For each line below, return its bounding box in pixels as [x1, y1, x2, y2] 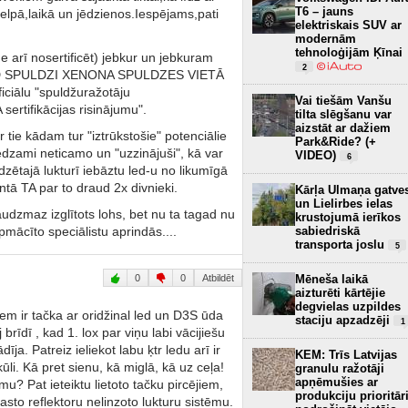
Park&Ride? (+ [295, 134, 376, 148]
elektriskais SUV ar [295, 17, 402, 32]
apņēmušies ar [295, 374, 378, 389]
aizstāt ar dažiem [295, 120, 391, 135]
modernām [295, 31, 356, 46]
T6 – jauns [295, 4, 353, 18]
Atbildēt [202, 271, 234, 283]
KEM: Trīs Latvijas [295, 347, 397, 362]
